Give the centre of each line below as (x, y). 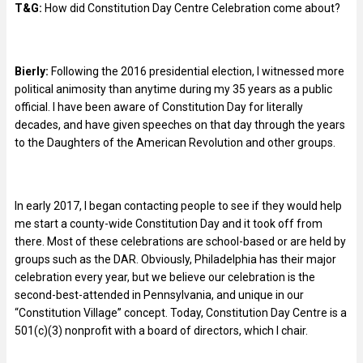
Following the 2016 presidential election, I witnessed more (196, 71)
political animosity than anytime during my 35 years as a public (173, 89)
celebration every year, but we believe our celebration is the (165, 277)
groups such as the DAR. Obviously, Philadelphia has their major (175, 259)
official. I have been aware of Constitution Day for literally (159, 107)
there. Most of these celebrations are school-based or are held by (180, 241)
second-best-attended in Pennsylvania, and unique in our (159, 295)
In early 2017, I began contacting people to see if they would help (178, 205)
